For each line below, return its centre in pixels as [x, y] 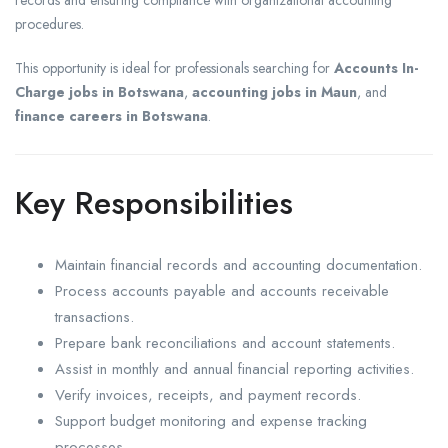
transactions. [94, 317]
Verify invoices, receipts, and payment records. [208, 395]
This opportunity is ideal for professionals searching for [174, 68]
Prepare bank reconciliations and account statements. [225, 343]
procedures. [49, 24]
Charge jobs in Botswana [99, 92]
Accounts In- [376, 68]
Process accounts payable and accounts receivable [222, 291]
